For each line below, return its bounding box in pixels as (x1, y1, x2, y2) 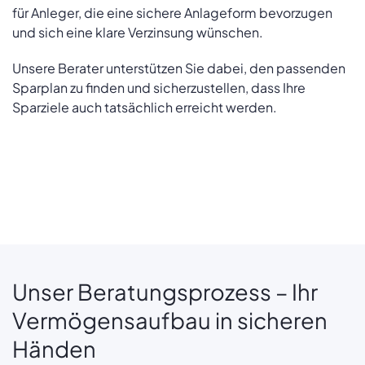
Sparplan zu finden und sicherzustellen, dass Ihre (12, 78, 306, 96)
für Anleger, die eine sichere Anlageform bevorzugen (12, 3, 332, 21)
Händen (12, 334, 96, 363)
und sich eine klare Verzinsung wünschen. (12, 23, 263, 41)
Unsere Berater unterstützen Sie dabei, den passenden (12, 59, 345, 77)
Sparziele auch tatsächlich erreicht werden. (12, 98, 277, 116)
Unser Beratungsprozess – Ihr (12, 277, 318, 306)
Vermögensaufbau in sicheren (12, 306, 328, 334)
